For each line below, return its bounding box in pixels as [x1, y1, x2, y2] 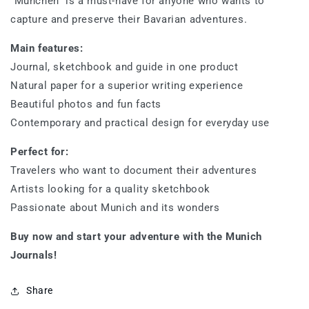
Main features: [10, 42, 83, 54]
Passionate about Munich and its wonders [10, 201, 220, 214]
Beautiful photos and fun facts [10, 98, 161, 110]
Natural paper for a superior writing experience [10, 79, 243, 92]
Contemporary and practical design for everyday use [10, 117, 270, 129]
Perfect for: [10, 146, 69, 158]
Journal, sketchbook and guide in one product [10, 61, 239, 73]
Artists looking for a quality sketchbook [10, 183, 210, 195]
